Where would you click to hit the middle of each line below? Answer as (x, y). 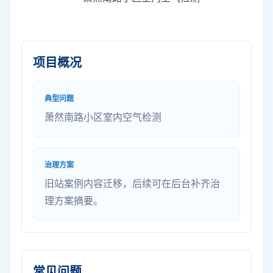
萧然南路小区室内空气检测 (103, 117)
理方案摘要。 (74, 201)
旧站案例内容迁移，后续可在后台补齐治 (132, 184)
